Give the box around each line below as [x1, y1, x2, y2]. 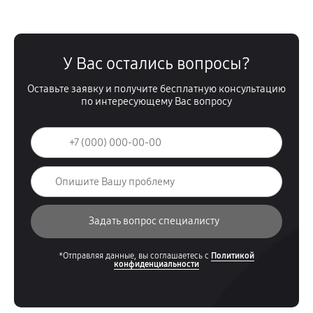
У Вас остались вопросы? [63, 54, 250, 73]
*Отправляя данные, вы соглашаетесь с [59, 251, 211, 261]
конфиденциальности [114, 259, 199, 269]
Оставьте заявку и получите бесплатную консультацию [27, 82, 286, 95]
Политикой [211, 251, 254, 261]
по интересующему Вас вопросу [81, 95, 232, 108]
